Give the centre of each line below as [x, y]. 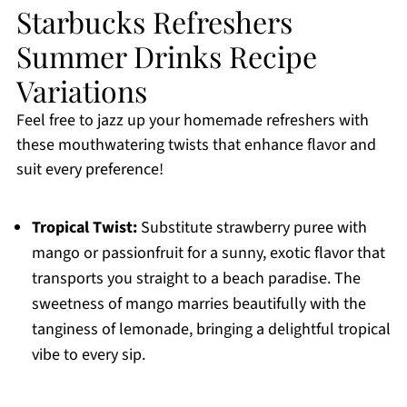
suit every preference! [89, 170]
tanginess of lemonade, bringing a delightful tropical [211, 330]
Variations [81, 91]
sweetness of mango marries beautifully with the [199, 304]
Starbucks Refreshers [154, 22]
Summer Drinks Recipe [166, 56]
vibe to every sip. [88, 355]
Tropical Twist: [84, 228]
